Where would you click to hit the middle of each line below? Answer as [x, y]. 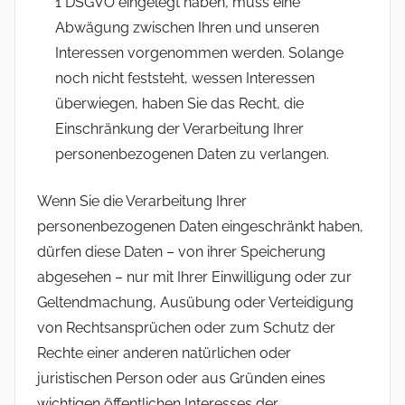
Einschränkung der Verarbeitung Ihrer [179, 128]
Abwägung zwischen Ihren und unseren [187, 27]
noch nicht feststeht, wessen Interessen [185, 78]
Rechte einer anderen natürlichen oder [164, 353]
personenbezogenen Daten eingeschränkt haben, [200, 226]
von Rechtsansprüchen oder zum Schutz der [186, 327]
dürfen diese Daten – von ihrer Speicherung [181, 251]
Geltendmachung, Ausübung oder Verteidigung [195, 302]
